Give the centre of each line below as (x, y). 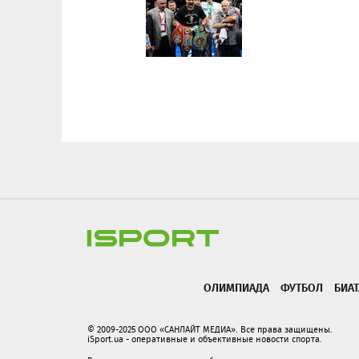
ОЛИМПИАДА (236, 287)
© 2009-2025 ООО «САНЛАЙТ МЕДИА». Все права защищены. (210, 329)
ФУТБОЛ (302, 287)
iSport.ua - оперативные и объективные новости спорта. (205, 339)
